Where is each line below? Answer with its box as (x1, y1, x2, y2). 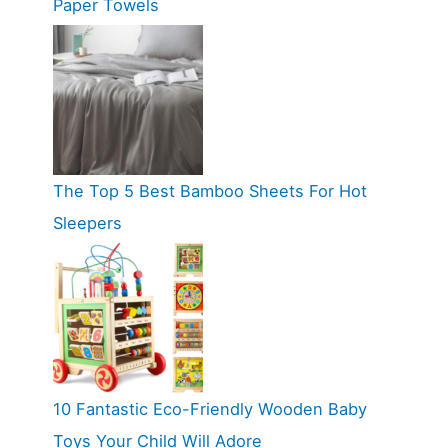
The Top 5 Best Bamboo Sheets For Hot (52, 181, 367, 202)
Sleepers (52, 213, 122, 234)
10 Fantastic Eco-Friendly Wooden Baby (52, 399, 367, 420)
